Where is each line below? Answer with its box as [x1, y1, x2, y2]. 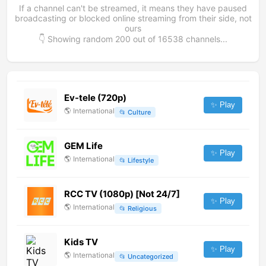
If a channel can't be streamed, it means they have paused [19, 3, 247, 14]
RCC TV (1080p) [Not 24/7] [64, 188, 180, 200]
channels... [183, 34, 227, 45]
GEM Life [64, 140, 103, 152]
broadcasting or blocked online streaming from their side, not [14, 13, 252, 24]
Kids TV [64, 236, 98, 248]
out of [131, 34, 158, 45]
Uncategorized [128, 252, 173, 261]
